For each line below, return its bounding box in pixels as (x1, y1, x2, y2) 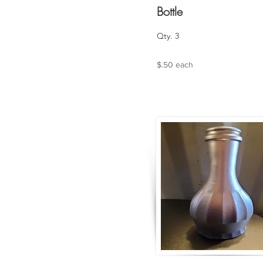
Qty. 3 (157, 31, 179, 41)
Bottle (157, 4, 183, 19)
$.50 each (157, 60, 193, 69)
